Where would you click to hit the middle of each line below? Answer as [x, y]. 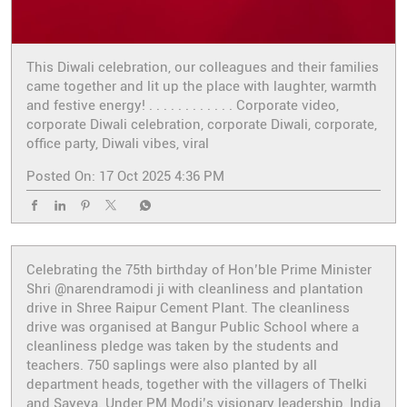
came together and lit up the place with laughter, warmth [202, 87]
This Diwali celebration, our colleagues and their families [203, 68]
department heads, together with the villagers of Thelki [197, 385]
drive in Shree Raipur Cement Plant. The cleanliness [188, 308]
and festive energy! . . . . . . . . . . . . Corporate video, [183, 106]
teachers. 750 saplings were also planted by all [172, 366]
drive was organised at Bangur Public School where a [193, 328]
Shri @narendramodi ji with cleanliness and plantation [195, 289]
